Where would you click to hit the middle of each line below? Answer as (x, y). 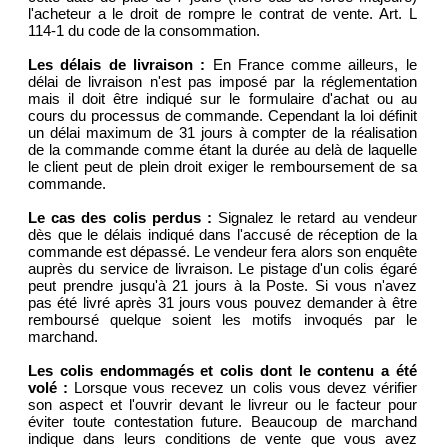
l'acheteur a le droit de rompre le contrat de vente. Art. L (222, 14)
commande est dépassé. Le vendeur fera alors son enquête (222, 252)
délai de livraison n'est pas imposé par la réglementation (222, 82)
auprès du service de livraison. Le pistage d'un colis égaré (222, 269)
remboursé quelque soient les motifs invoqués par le (222, 320)
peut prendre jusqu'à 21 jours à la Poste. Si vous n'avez (222, 286)
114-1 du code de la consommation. (144, 31)
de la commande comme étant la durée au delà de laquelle (222, 150)
